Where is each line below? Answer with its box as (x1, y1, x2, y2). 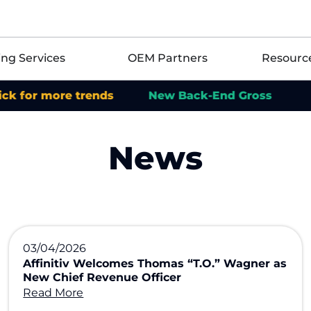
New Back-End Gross (103, 89, 227, 102)
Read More (23, 286, 84, 299)
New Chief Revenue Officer (23, 271, 182, 284)
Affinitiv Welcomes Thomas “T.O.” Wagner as (23, 257, 287, 270)
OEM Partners (128, 51, 208, 65)
